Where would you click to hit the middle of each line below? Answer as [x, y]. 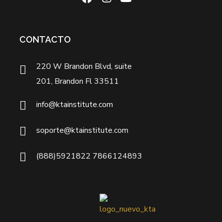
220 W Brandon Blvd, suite [84, 66]
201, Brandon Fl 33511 [78, 81]
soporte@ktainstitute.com [83, 130]
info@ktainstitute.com [75, 105]
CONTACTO [45, 39]
